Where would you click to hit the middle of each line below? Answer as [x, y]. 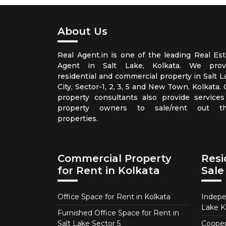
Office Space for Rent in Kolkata [114, 196]
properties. [78, 118]
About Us [82, 31]
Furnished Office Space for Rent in [118, 213]
